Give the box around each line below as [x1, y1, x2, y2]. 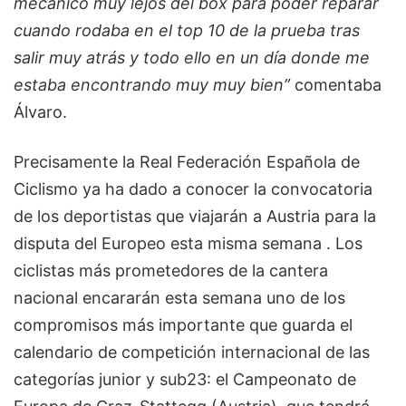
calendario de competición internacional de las [14, 342, 370, 362]
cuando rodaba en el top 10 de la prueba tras [14, 20, 360, 40]
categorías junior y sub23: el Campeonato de [14, 369, 356, 389]
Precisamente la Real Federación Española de [14, 151, 360, 171]
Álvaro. [14, 101, 67, 121]
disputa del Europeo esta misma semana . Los [14, 233, 362, 253]
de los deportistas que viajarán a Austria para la [14, 206, 376, 226]
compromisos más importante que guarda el [14, 314, 353, 334]
